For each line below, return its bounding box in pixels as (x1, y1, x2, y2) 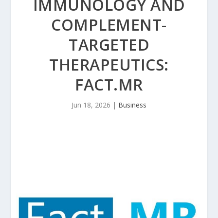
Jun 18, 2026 (72, 100, 110, 109)
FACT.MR (75, 74, 143, 95)
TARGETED (69, 34, 149, 55)
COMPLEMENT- (51, 14, 167, 35)
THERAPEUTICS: (49, 54, 169, 75)
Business (118, 100, 146, 109)
